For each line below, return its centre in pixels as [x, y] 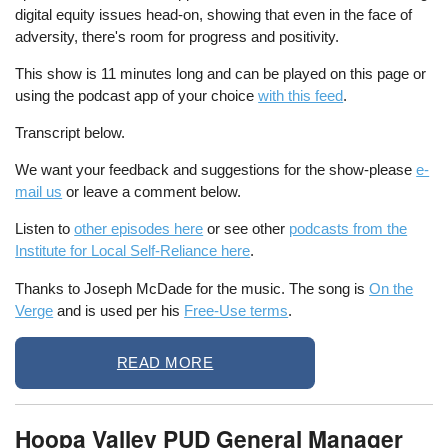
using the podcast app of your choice [137, 95]
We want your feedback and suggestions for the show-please [216, 170]
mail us [39, 192]
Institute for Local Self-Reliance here [133, 251]
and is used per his [119, 310]
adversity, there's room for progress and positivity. [177, 36]
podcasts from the [348, 229]
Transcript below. [72, 133]
